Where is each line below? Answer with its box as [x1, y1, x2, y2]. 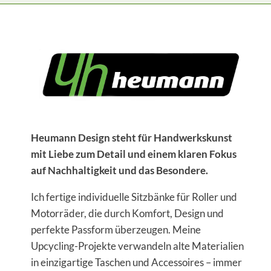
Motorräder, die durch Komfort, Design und [31, 207, 224, 220]
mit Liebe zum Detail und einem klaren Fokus [31, 148, 237, 160]
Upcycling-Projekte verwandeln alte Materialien [31, 240, 244, 252]
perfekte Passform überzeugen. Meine [31, 223, 201, 236]
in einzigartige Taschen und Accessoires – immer [31, 256, 242, 269]
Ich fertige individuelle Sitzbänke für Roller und [31, 191, 237, 203]
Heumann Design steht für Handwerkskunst [31, 131, 232, 144]
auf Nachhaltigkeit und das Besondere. [31, 164, 208, 177]
